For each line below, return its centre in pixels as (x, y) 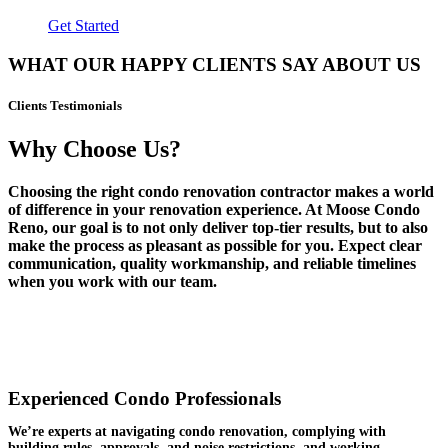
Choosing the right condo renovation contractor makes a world (221, 191)
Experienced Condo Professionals (144, 399)
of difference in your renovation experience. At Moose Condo (214, 209)
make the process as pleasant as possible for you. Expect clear (215, 245)
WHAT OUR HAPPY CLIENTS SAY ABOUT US (214, 64)
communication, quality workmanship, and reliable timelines (212, 263)
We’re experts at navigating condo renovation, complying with (197, 432)
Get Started (83, 25)
